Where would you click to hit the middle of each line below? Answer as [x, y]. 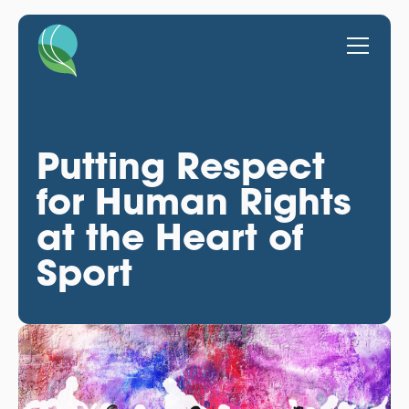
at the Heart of [169, 236]
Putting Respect [180, 165]
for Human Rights [194, 201]
